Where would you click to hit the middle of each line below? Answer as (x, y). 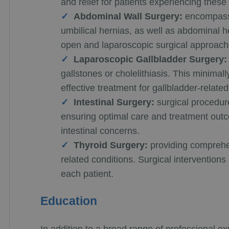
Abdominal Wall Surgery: (128, 16)
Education (68, 201)
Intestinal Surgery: (114, 102)
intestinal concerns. (100, 131)
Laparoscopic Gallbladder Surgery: (150, 59)
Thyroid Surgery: (110, 145)
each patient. (87, 174)
